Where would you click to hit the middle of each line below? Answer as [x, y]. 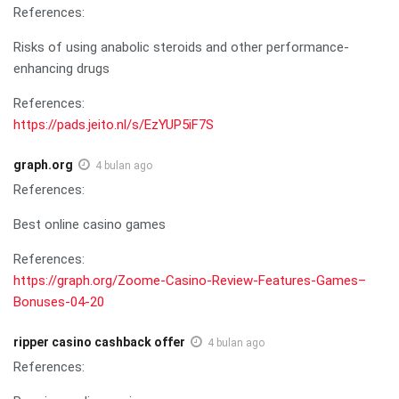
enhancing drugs [61, 68]
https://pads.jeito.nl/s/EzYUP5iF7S [114, 124]
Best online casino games [90, 224]
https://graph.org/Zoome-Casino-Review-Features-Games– [190, 280]
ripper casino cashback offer [99, 342]
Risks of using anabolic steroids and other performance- [181, 47]
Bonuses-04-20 [59, 301]
